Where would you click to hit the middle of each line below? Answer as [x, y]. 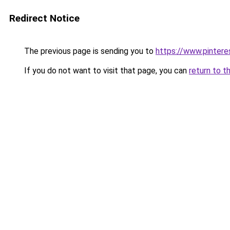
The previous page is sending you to [89, 51]
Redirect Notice [44, 18]
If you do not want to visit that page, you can [106, 71]
